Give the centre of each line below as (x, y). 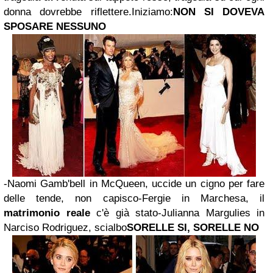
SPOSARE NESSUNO (55, 27)
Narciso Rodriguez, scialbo (65, 228)
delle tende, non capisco (71, 198)
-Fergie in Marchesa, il (201, 198)
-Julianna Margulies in (211, 213)
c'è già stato (124, 213)
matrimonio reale (47, 213)
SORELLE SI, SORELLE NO (193, 228)
